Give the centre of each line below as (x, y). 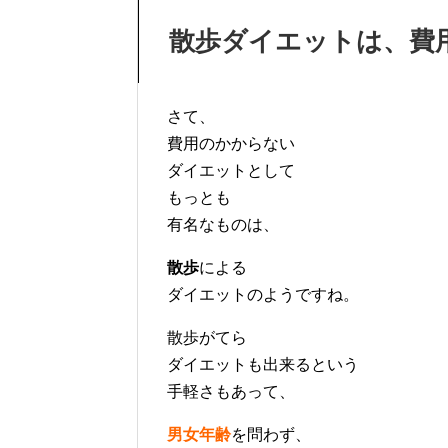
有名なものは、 (223, 224)
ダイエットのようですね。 (263, 294)
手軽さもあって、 (231, 391)
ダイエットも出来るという (263, 364)
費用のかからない (231, 143)
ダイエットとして (231, 170)
